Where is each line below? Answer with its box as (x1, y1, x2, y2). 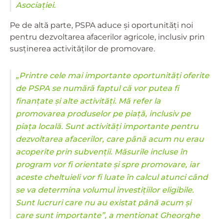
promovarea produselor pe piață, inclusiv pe (16, 109, 191, 118)
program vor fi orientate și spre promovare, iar (16, 159, 199, 169)
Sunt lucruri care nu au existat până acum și (16, 197, 191, 207)
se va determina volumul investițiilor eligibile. (16, 185, 194, 195)
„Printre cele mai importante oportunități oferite (16, 70, 209, 80)
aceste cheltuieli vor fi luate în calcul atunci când (16, 172, 208, 182)
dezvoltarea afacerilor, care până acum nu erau (16, 134, 204, 144)
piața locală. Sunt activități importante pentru (16, 121, 198, 131)
